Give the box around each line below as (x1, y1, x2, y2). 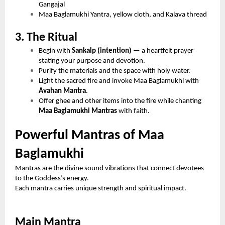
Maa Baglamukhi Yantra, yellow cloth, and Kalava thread (39, 11, 207, 19)
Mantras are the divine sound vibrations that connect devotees (15, 164, 204, 172)
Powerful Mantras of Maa (15, 128, 164, 143)
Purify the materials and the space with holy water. (39, 67, 191, 75)
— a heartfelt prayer (132, 47, 194, 55)
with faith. (117, 107, 150, 115)
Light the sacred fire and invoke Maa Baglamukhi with (39, 77, 199, 85)
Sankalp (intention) (72, 47, 132, 55)
